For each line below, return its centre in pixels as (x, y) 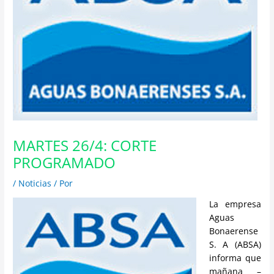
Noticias (35, 183)
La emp (226, 204)
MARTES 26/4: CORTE (85, 146)
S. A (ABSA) (235, 244)
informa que (235, 257)
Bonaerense (233, 231)
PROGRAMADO (65, 163)
